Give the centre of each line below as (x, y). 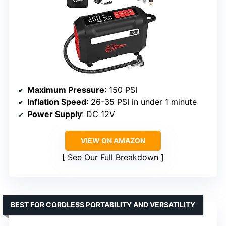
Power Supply (54, 114)
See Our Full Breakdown (113, 157)
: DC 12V (98, 114)
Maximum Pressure (66, 90)
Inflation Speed (57, 102)
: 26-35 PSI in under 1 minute (142, 102)
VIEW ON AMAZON (113, 140)
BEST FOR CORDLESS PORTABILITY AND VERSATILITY (103, 204)
